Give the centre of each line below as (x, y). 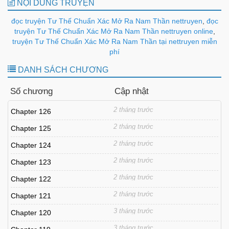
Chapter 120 (31, 213)
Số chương (31, 91)
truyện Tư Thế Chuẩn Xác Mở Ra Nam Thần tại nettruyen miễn (114, 41)
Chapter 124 (31, 145)
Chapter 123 (31, 162)
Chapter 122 (31, 179)
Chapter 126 (31, 111)
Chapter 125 (31, 128)
